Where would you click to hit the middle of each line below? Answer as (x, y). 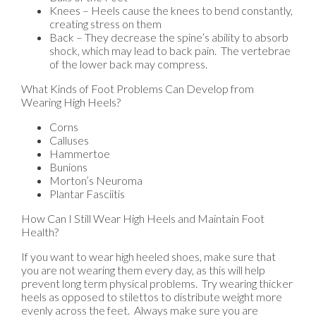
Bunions (68, 166)
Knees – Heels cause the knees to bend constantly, (171, 10)
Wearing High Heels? (71, 102)
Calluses (69, 140)
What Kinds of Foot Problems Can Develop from (138, 88)
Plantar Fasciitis (87, 193)
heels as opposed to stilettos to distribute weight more (152, 296)
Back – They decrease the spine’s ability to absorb (169, 37)
